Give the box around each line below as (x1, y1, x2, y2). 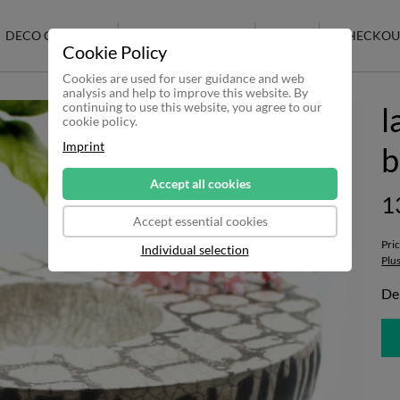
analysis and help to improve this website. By (62, 85, 308, 100)
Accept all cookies (149, 176, 251, 191)
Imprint (62, 138, 104, 154)
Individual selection (140, 242, 249, 257)
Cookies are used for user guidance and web (62, 71, 304, 86)
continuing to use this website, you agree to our (62, 99, 322, 114)
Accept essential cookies (132, 213, 268, 229)
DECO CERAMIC (5, 28, 101, 43)
